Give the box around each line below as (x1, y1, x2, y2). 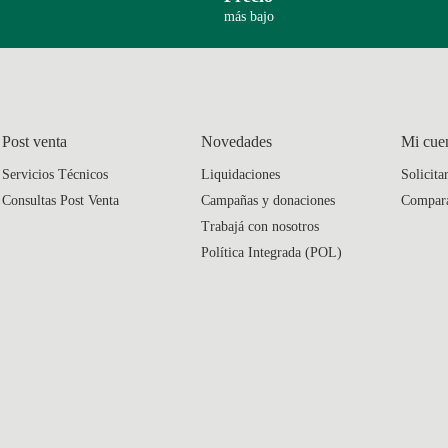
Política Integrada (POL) (201, 244, 343, 260)
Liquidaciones (201, 166, 281, 182)
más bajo (224, 8, 274, 24)
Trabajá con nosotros (201, 218, 320, 234)
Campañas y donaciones (201, 192, 336, 208)
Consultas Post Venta (2, 192, 119, 208)
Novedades (201, 132, 273, 150)
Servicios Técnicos (2, 166, 108, 182)
